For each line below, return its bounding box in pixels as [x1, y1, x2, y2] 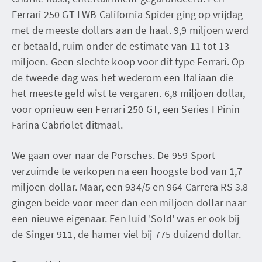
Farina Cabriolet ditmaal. [12, 118, 123, 132]
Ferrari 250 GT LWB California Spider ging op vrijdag [12, 7, 243, 21]
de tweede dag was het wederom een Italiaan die [12, 70, 234, 84]
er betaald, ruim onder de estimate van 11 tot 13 [12, 39, 230, 53]
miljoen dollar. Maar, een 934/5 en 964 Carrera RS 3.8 [12, 180, 249, 194]
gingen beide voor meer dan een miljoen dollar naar [12, 195, 247, 209]
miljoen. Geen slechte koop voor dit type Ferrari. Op [12, 54, 245, 68]
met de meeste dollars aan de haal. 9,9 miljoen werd [12, 23, 249, 37]
